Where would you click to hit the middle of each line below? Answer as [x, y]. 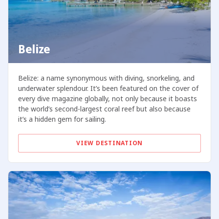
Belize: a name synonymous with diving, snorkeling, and [106, 78]
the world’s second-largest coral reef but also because [104, 109]
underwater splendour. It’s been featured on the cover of [108, 88]
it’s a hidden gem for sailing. [62, 119]
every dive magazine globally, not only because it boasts [107, 99]
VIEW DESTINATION [109, 143]
